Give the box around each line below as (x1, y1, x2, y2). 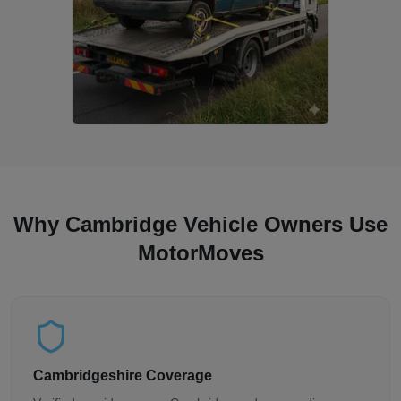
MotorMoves (137, 240, 264, 265)
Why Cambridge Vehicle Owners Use (13, 211, 388, 236)
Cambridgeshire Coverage (33, 367, 212, 383)
